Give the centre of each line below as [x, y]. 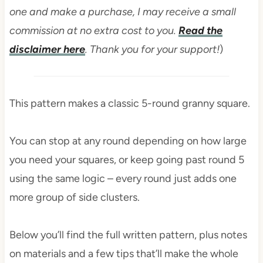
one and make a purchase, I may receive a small [122, 12]
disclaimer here [47, 50]
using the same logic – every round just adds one [123, 179]
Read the [200, 31]
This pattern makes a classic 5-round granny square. [129, 104]
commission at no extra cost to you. [94, 31]
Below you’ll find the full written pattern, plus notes [128, 235]
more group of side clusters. [74, 198]
